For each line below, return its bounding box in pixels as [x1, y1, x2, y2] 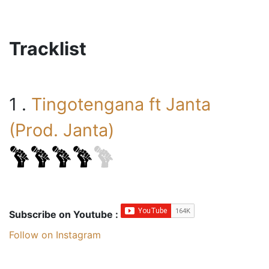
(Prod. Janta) [9, 119, 114, 141]
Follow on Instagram [9, 229, 101, 241]
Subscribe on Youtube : [9, 208, 121, 221]
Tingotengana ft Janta [31, 94, 211, 115]
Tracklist [9, 38, 86, 60]
